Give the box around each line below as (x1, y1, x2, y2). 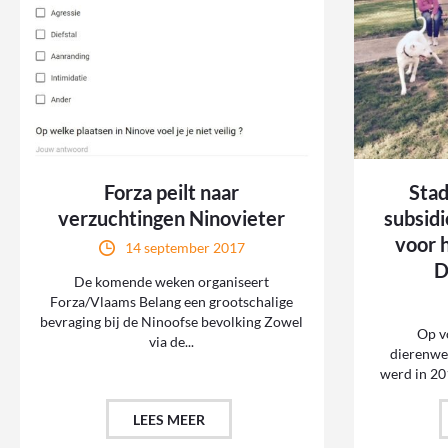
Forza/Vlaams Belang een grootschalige (50, 293, 294, 311)
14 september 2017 (124, 239, 245, 257)
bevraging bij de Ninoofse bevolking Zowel (40, 313, 304, 331)
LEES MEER (132, 411, 205, 429)
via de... (149, 333, 195, 351)
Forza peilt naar (104, 180, 240, 205)
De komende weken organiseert (74, 273, 270, 291)
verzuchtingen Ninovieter (58, 206, 286, 231)
